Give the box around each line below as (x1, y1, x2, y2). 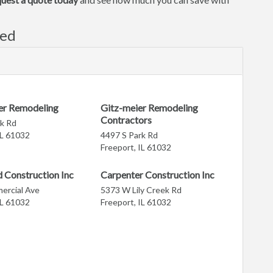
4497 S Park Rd (101, 130, 158, 140)
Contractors (101, 114, 152, 126)
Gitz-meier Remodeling (101, 102, 199, 113)
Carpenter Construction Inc (101, 169, 215, 180)
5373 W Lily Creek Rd (101, 185, 182, 195)
